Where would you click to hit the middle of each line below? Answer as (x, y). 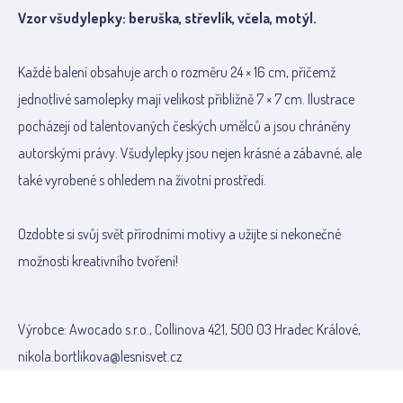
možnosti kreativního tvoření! (98, 261)
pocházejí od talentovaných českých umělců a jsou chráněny (184, 126)
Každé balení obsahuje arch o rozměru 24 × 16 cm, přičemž (177, 72)
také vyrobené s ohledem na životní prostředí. (142, 180)
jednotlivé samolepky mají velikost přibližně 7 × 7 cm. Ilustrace (186, 99)
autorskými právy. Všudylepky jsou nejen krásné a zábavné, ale (190, 153)
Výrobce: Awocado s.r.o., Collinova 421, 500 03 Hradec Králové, (189, 329)
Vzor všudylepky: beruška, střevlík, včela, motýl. (167, 18)
